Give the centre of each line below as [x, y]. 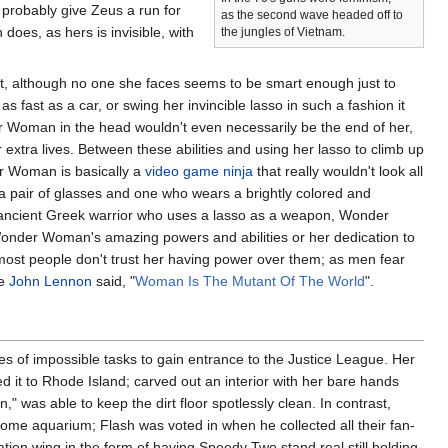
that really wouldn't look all [338, 170]
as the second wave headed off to [312, 15]
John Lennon [50, 280]
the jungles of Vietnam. [283, 32]
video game [182, 170]
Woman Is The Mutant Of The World [250, 280]
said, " [113, 280]
